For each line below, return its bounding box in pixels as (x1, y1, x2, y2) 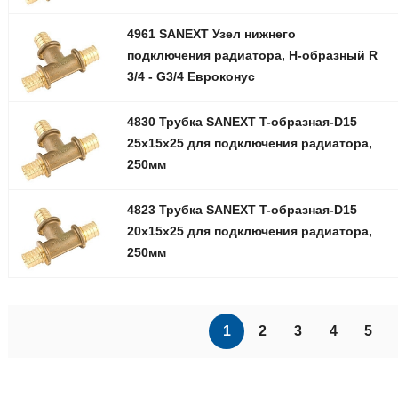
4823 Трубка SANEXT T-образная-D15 (126, 203, 357, 217)
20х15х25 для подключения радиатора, (126, 224, 372, 238)
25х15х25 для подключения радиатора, (126, 135, 372, 150)
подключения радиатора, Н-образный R (126, 47, 378, 62)
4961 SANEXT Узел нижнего (126, 26, 296, 41)
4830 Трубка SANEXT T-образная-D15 (126, 114, 357, 129)
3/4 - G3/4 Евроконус (126, 68, 255, 84)
